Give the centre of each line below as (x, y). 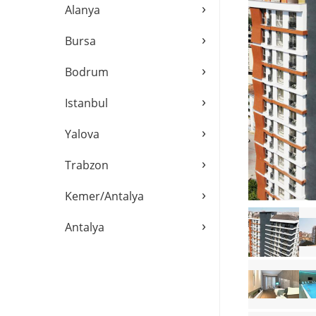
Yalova (82, 134)
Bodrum (87, 72)
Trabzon (87, 165)
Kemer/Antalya (104, 196)
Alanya (83, 10)
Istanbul (86, 103)
